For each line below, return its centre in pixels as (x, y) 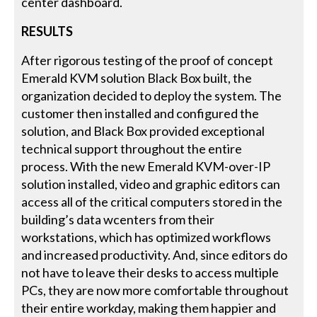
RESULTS (47, 31)
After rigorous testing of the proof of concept (148, 60)
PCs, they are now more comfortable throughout (155, 290)
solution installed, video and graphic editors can (151, 184)
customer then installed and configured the (140, 114)
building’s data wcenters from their (118, 220)
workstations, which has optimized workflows (146, 237)
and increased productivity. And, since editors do (155, 255)
